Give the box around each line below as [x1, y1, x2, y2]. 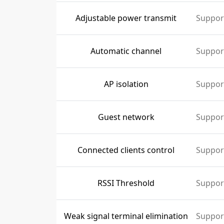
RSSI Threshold [97, 177, 154, 188]
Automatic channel [90, 45, 161, 56]
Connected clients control [77, 144, 174, 155]
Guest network [97, 111, 154, 122]
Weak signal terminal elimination [64, 210, 188, 221]
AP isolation [103, 78, 148, 89]
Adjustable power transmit [75, 12, 176, 23]
